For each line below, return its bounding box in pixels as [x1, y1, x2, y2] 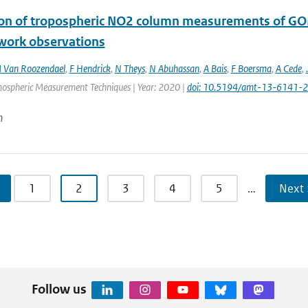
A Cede [275, 62, 302, 75]
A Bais [203, 62, 227, 75]
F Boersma [230, 62, 272, 75]
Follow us [31, 280, 87, 297]
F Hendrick [69, 62, 111, 75]
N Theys [114, 62, 145, 75]
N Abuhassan [148, 62, 199, 75]
